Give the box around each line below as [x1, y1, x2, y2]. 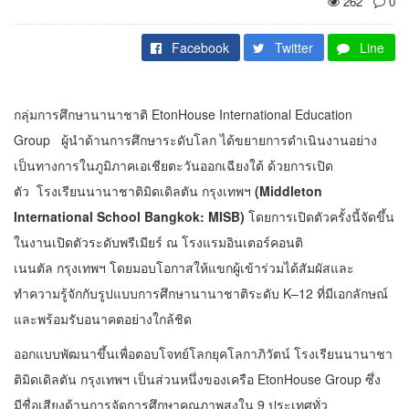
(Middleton [255, 182, 322, 200]
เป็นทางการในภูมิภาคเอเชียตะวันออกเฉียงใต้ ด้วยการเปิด [14, 156, 333, 174]
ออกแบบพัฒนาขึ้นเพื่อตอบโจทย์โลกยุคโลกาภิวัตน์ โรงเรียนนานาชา [14, 344, 393, 362]
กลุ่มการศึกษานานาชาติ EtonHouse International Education [14, 105, 352, 123]
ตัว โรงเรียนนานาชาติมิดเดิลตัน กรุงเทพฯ [14, 182, 255, 200]
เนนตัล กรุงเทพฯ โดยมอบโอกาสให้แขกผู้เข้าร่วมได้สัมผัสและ [14, 258, 354, 277]
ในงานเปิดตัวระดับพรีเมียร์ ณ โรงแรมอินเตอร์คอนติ [14, 233, 303, 251]
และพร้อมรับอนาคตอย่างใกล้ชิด [14, 309, 195, 328]
